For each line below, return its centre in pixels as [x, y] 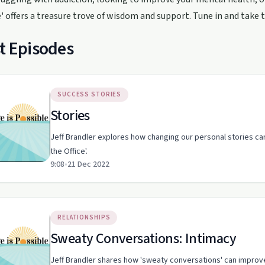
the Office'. [69, 151]
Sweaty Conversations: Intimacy [210, 239]
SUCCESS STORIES [90, 94]
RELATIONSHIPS [84, 217]
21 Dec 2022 [88, 164]
